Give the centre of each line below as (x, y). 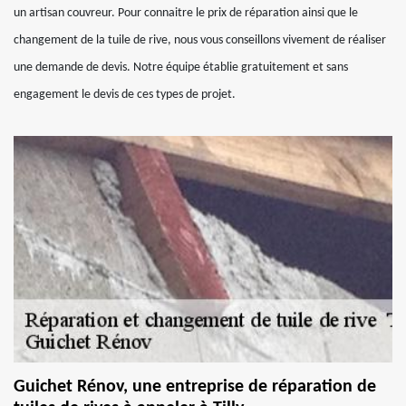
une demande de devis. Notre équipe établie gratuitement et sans (181, 68)
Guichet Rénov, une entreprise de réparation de (195, 387)
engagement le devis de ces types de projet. (125, 95)
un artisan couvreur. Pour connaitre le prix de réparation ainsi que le (186, 13)
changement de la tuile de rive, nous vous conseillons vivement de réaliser (200, 40)
